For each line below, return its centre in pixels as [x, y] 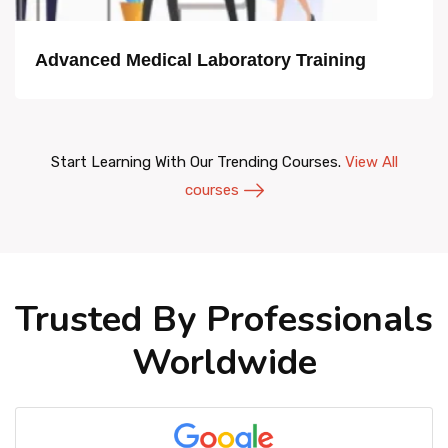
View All [371, 162]
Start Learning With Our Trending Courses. [197, 162]
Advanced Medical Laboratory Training [200, 60]
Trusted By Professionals [224, 319]
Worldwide [224, 362]
